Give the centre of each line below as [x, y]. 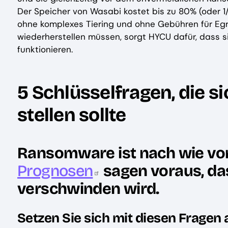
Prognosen [55, 171]
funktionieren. [45, 49]
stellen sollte [72, 115]
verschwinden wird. [88, 189]
